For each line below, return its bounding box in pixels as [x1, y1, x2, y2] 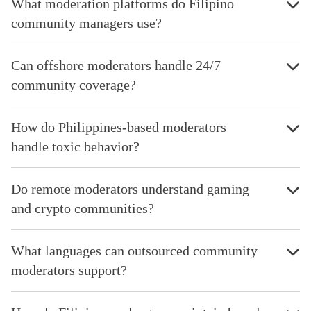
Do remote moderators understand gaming [11, 180, 249, 196]
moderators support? [11, 262, 127, 278]
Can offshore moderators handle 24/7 [11, 57, 221, 73]
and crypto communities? [11, 200, 154, 216]
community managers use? [11, 15, 162, 31]
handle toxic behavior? [11, 138, 140, 154]
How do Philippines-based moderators [11, 119, 226, 135]
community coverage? [11, 76, 136, 92]
